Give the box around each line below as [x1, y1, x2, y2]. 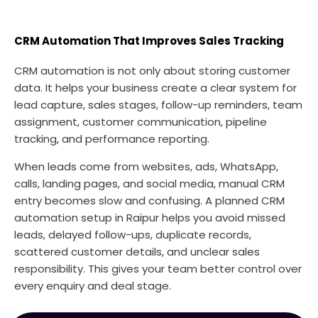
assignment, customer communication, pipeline [14, 114, 267, 129]
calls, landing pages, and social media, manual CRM [14, 176, 285, 191]
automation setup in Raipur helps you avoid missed [14, 210, 285, 225]
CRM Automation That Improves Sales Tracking [14, 33, 284, 48]
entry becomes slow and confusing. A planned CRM [14, 193, 285, 208]
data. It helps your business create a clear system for [14, 80, 297, 95]
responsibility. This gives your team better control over [14, 261, 302, 276]
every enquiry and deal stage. [14, 278, 171, 293]
